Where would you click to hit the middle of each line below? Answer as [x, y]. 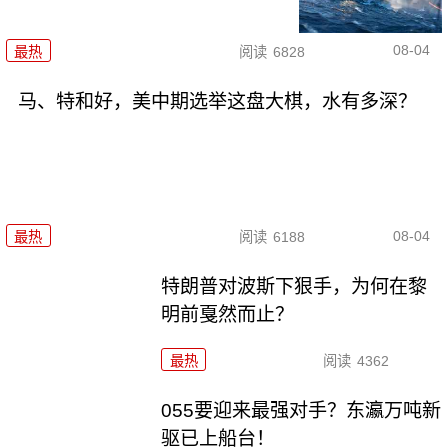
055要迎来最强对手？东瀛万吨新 [301, 410]
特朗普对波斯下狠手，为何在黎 [294, 287]
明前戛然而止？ [228, 315]
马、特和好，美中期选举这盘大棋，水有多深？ [217, 101]
